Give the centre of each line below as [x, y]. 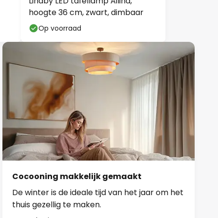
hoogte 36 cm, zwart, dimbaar [86, 12]
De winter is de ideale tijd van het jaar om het [98, 192]
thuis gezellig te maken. [57, 204]
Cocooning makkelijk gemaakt [77, 176]
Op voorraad [60, 28]
